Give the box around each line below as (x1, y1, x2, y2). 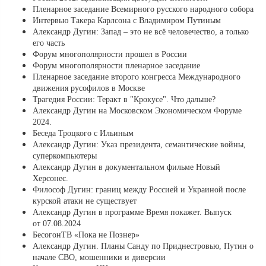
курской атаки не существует (33, 197, 137, 206)
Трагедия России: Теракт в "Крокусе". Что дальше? (33, 95, 216, 104)
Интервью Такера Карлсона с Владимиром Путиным (33, 16, 221, 26)
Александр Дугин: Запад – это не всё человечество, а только (33, 27, 249, 37)
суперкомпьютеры (33, 151, 97, 161)
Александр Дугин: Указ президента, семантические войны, (33, 140, 246, 150)
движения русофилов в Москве (33, 84, 145, 93)
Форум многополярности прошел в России (33, 50, 187, 59)
